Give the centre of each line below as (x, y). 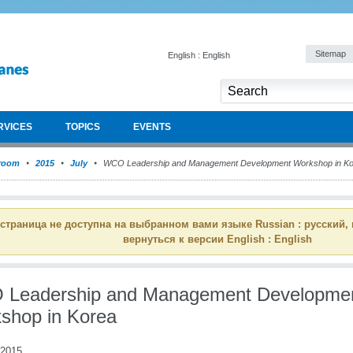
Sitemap (332, 54)
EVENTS (152, 127)
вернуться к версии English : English (217, 239)
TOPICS (83, 127)
